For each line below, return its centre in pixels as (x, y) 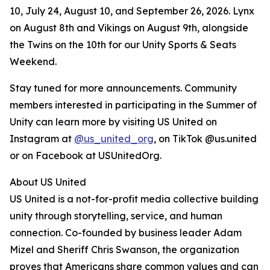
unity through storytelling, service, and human (116, 216)
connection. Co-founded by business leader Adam (126, 233)
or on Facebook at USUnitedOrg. (86, 156)
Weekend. (33, 62)
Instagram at (42, 139)
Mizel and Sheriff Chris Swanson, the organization (124, 250)
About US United (48, 182)
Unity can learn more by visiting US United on (113, 122)
